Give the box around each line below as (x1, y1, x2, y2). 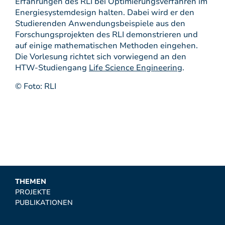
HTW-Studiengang (15, 62, 89, 73)
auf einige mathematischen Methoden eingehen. (15, 40, 198, 51)
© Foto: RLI (15, 81, 56, 92)
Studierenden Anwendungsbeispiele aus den (15, 18, 185, 29)
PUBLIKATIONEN (15, 198, 73, 207)
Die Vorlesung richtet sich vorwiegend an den (15, 51, 186, 62)
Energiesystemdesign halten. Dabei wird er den (15, 7, 194, 18)
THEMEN (15, 177, 46, 186)
